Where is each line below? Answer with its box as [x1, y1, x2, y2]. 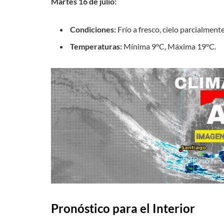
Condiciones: [70, 24, 116, 34]
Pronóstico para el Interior [51, 201, 195, 216]
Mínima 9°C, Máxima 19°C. [122, 41, 216, 51]
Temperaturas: [70, 41, 122, 51]
